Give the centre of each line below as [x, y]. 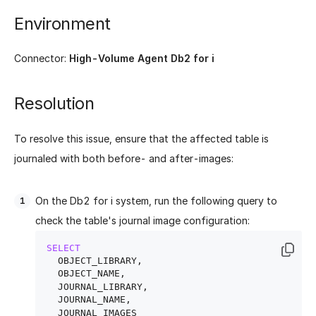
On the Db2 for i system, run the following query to [156, 200]
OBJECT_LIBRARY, [52, 261]
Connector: [42, 59]
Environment [62, 23]
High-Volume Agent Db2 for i [142, 59]
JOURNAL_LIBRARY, [52, 286]
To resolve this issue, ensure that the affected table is [141, 138]
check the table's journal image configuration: [142, 220]
